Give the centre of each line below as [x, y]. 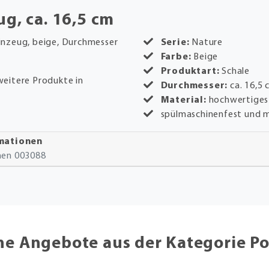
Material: [185, 100]
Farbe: [176, 57]
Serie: [175, 42]
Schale [236, 71]
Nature [206, 42]
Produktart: [191, 71]
